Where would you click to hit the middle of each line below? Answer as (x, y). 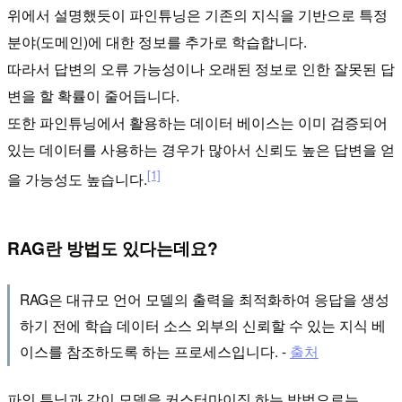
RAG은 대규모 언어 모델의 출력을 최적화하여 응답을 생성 (204, 298)
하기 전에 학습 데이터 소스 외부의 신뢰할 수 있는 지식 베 (202, 324)
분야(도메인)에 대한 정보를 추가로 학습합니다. (157, 41)
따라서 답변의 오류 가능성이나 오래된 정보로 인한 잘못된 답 (201, 68)
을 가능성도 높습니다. (77, 179)
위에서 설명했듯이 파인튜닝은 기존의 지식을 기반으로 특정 (197, 14)
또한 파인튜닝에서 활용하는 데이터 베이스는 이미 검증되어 (197, 122)
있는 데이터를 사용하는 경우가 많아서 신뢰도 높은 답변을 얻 (201, 149)
